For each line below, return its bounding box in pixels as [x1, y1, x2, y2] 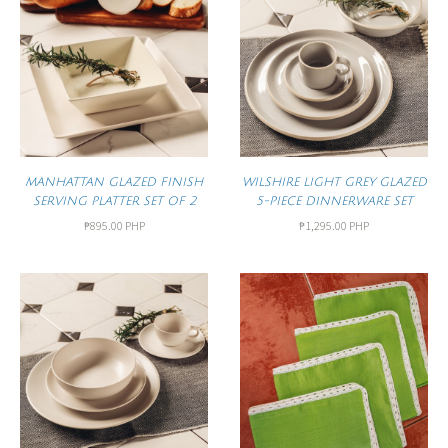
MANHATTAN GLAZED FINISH [25, 176, 203, 190]
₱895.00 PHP [83, 218, 145, 234]
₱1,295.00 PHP [299, 218, 369, 234]
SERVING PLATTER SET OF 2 [32, 195, 196, 209]
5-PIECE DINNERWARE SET [255, 195, 413, 209]
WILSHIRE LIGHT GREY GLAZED [241, 176, 427, 190]
